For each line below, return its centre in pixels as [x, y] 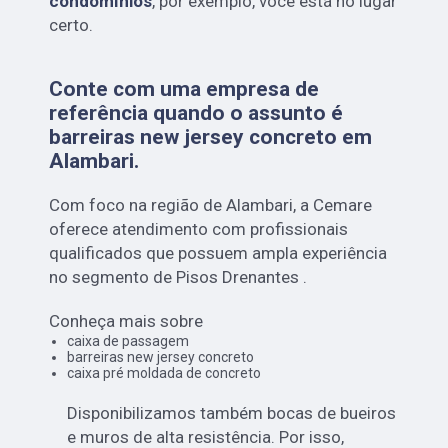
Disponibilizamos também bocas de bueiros [231, 412]
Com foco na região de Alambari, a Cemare [211, 204]
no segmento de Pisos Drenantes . [178, 276]
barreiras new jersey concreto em [211, 136]
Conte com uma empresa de [184, 88]
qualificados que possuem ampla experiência [218, 252]
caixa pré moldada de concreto [163, 372]
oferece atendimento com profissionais [199, 228]
